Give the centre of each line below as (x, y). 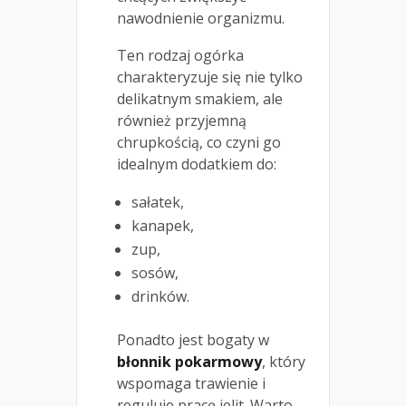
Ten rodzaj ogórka (180, 56)
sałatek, (158, 203)
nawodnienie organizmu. (201, 19)
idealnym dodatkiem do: (197, 164)
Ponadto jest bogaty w (193, 340)
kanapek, (163, 226)
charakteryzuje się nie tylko (210, 77)
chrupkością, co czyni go (199, 143)
